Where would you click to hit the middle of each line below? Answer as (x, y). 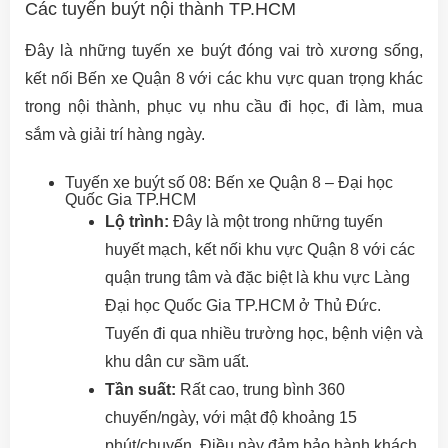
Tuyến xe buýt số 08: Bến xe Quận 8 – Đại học (229, 182)
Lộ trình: (137, 221)
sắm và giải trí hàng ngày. (115, 134)
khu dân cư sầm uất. (177, 361)
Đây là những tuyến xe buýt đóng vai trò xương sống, (224, 50)
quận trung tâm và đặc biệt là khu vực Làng (257, 277)
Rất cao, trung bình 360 (260, 389)
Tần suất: (140, 389)
